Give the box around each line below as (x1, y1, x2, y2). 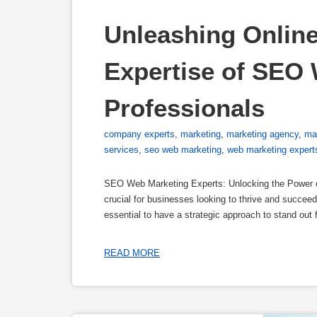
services (104, 144, 139, 155)
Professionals (104, 93, 265, 122)
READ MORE (104, 248, 160, 258)
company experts (104, 128, 175, 139)
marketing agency (226, 128, 299, 139)
